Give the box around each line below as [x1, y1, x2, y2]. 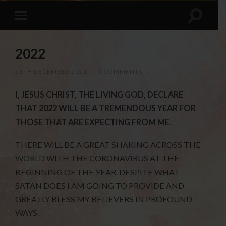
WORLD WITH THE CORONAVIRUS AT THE [15, 153, 180, 163]
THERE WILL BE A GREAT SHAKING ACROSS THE [15, 140, 201, 150]
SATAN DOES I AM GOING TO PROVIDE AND [15, 181, 185, 191]
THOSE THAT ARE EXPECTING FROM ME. [15, 117, 172, 127]
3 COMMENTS [98, 68, 143, 76]
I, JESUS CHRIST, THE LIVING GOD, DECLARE [15, 90, 184, 100]
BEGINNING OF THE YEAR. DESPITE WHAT [15, 167, 180, 177]
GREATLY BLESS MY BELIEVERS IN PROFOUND [15, 194, 193, 204]
